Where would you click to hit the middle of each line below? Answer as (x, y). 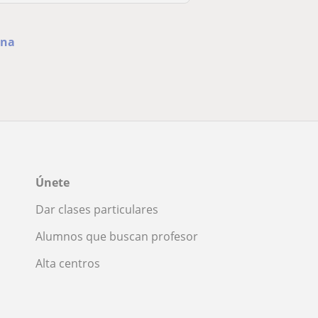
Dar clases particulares (97, 209)
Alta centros (68, 263)
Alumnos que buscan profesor (117, 236)
